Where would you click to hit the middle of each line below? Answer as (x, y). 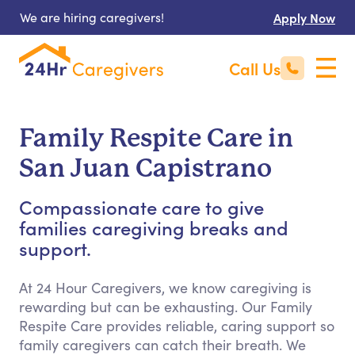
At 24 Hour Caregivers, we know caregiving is (165, 288)
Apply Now (304, 17)
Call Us (255, 68)
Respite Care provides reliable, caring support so (177, 326)
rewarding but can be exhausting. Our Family (166, 307)
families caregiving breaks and (154, 227)
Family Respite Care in (156, 138)
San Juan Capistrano (145, 168)
